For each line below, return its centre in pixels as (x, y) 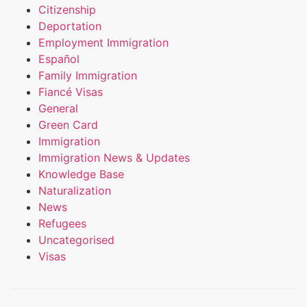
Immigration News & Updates (114, 158)
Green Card (68, 125)
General (58, 109)
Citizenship (67, 10)
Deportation (70, 26)
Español (59, 59)
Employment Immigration (103, 43)
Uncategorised (76, 240)
